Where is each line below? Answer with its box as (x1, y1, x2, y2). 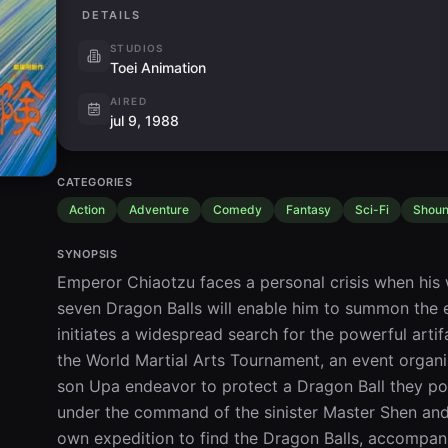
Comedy (213, 202, 263, 217)
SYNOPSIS (57, 247, 118, 261)
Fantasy (286, 202, 332, 217)
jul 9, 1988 (110, 112, 180, 129)
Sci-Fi (355, 202, 390, 217)
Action (69, 202, 106, 217)
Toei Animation (110, 59, 207, 76)
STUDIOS (110, 42, 164, 54)
